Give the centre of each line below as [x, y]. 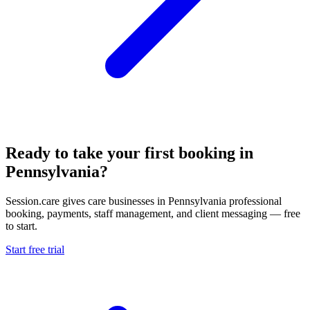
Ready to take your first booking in [129, 153]
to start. [21, 226]
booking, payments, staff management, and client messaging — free [153, 214]
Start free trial [35, 250]
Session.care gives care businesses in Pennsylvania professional [144, 201]
